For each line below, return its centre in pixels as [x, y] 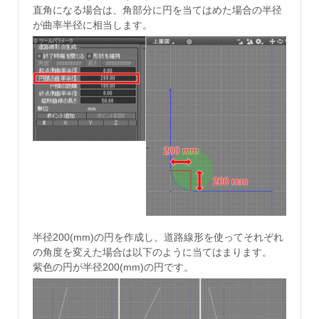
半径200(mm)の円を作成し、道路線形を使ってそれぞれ [158, 237]
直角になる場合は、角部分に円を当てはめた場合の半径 [157, 10]
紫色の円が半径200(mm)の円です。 [113, 267]
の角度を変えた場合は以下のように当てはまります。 [152, 252]
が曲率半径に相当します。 [93, 25]
